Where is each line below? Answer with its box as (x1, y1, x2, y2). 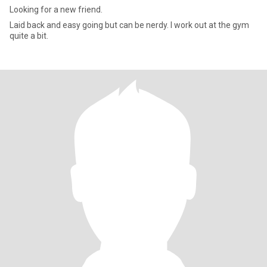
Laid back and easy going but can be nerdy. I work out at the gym (10, 20, 249, 30)
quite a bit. (10, 31, 48, 41)
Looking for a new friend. (10, 5, 103, 14)
